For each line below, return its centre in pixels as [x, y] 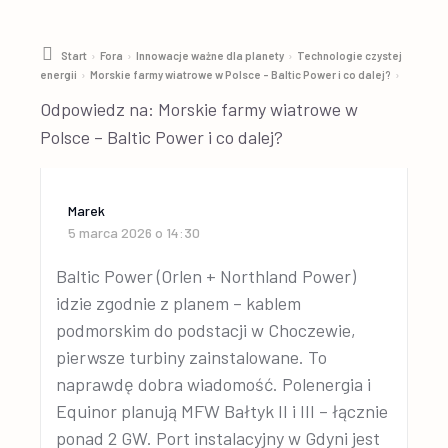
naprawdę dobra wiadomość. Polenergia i [214, 384]
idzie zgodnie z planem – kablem [179, 303]
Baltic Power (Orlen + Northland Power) [206, 276]
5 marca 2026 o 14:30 [134, 232]
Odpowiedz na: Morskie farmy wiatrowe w [199, 109]
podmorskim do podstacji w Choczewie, [206, 330]
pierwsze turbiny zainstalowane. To [192, 357]
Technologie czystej [350, 55]
